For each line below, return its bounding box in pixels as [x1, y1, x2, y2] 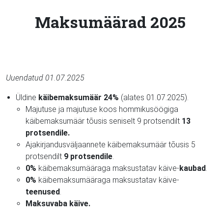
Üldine [16, 92, 38, 102]
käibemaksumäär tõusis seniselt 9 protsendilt [26, 116, 182, 126]
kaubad [179, 163, 206, 173]
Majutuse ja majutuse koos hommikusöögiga [26, 104, 178, 114]
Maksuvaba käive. [26, 198, 90, 208]
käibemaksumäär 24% [38, 92, 119, 102]
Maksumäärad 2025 [34, 11, 186, 32]
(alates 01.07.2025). [119, 92, 189, 102]
